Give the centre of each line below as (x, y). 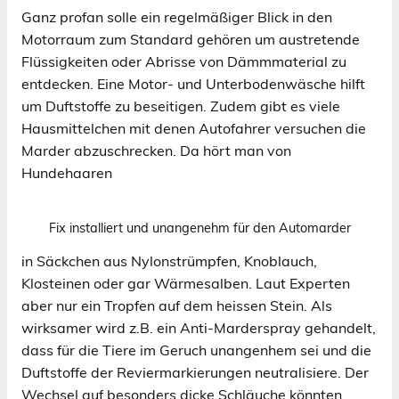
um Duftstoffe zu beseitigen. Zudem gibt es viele (181, 106)
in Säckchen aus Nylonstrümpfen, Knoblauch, (169, 261)
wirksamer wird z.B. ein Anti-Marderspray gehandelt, (199, 327)
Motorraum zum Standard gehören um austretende (191, 39)
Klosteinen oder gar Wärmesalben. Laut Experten (186, 283)
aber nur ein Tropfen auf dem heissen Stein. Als (177, 305)
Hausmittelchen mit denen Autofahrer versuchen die (194, 128)
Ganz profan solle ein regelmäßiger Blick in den (177, 16)
